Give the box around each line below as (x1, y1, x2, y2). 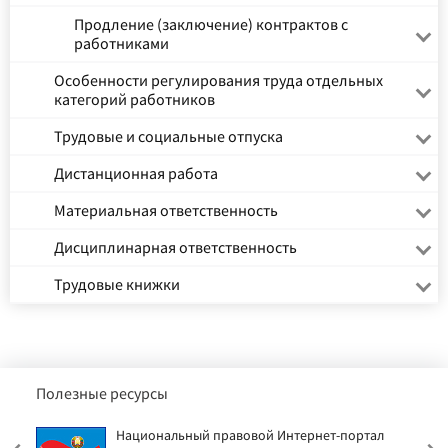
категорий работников (54, 89, 215, 109)
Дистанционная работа (54, 163, 218, 183)
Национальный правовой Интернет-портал (116, 426, 384, 445)
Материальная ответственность (54, 200, 278, 220)
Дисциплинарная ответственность (54, 237, 297, 257)
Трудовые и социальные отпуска (54, 126, 283, 146)
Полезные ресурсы (36, 383, 168, 404)
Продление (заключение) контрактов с (74, 14, 348, 34)
